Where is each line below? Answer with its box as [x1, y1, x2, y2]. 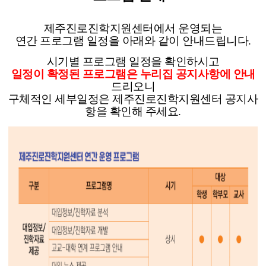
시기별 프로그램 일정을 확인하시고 [46, 55, 220, 68]
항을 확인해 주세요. [85, 105, 181, 118]
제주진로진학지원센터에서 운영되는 [43, 22, 223, 34]
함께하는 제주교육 [6, 16, 65, 26]
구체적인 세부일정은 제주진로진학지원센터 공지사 [8, 93, 258, 105]
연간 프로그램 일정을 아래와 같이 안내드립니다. [15, 34, 251, 47]
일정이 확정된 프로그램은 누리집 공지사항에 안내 [11, 68, 255, 80]
